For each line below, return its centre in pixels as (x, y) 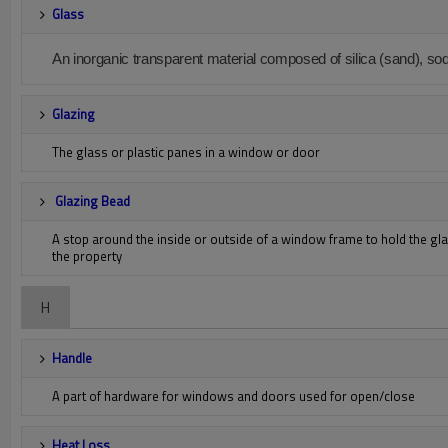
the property (87, 256)
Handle (72, 358)
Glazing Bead (92, 201)
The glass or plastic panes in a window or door (186, 152)
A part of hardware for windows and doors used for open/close (233, 396)
